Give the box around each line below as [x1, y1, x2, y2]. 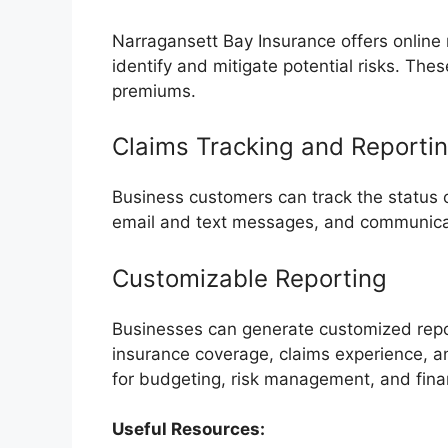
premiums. [112, 80, 196, 101]
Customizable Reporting [112, 263, 387, 293]
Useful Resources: [112, 419, 265, 440]
